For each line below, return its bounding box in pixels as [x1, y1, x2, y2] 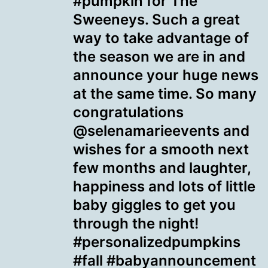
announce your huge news [73, 66, 258, 84]
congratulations [73, 103, 184, 121]
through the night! [73, 214, 199, 232]
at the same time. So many [73, 84, 257, 102]
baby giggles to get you [73, 196, 236, 214]
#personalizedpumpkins [73, 233, 240, 251]
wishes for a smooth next [73, 140, 249, 158]
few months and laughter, [73, 159, 251, 176]
